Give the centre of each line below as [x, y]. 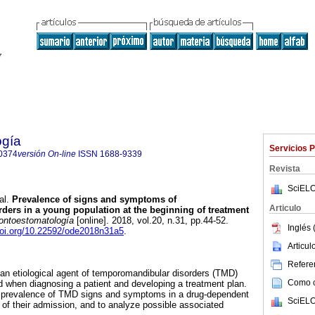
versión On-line [47, 154]
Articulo [285, 208]
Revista [285, 169]
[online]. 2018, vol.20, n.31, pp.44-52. [151, 221]
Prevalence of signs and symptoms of [93, 200]
